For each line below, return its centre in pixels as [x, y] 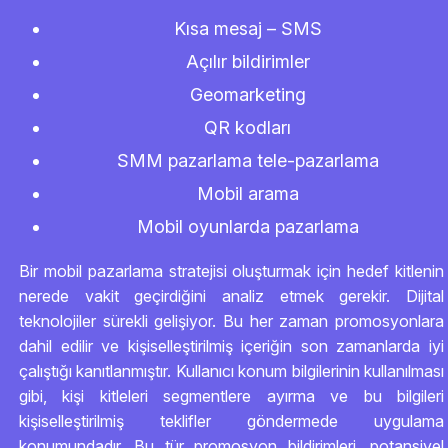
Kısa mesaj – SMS [247, 28]
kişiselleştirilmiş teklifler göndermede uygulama [231, 421]
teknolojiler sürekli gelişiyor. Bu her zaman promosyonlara [231, 321]
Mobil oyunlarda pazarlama [247, 226]
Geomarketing [247, 94]
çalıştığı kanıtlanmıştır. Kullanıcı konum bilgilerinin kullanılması [231, 371]
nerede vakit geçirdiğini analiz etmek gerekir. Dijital [231, 296]
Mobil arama [247, 193]
